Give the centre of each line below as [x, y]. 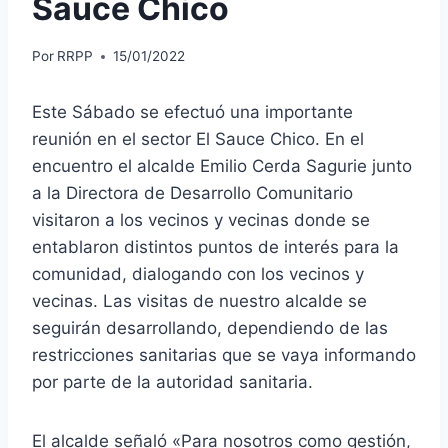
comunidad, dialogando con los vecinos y [198, 274]
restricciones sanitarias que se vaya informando [224, 355]
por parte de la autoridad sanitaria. [172, 382]
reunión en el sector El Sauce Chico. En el [198, 139]
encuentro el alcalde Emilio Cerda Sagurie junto [222, 166]
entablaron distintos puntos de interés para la [215, 247]
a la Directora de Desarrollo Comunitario [192, 193]
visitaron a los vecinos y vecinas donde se [201, 220]
